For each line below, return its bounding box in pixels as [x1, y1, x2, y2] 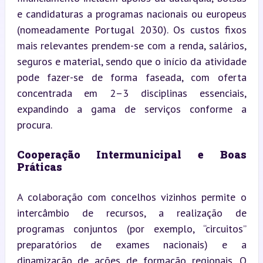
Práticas [16, 159, 62, 174]
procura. [16, 117, 52, 131]
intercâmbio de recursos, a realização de [16, 205, 247, 220]
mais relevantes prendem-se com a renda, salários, [16, 38, 247, 52]
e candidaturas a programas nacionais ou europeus [16, 6, 247, 21]
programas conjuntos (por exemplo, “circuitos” [16, 221, 247, 235]
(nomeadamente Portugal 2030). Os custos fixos [16, 22, 247, 36]
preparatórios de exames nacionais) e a [16, 237, 247, 251]
